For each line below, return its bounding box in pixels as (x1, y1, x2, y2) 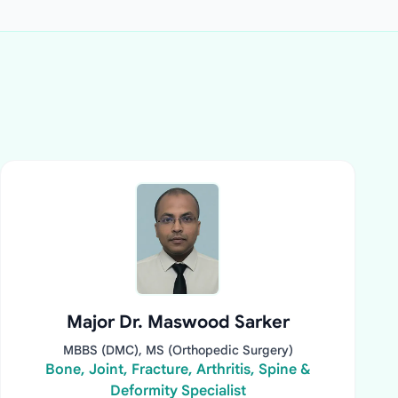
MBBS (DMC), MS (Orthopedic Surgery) (62, 342, 293, 358)
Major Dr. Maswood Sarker (66, 311, 290, 333)
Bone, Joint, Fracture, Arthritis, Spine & (44, 361, 311, 378)
